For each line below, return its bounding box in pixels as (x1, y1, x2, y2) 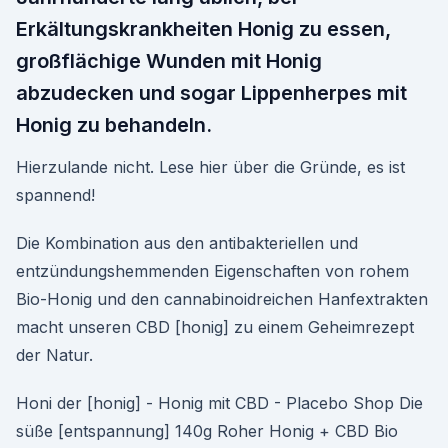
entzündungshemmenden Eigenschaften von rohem (16, 261, 409, 281)
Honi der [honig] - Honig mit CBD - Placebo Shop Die (16, 393, 423, 413)
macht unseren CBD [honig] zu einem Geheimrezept (16, 317, 414, 337)
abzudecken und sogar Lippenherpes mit (16, 81, 407, 105)
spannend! (16, 185, 95, 205)
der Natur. (16, 345, 93, 365)
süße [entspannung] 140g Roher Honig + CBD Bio (16, 421, 398, 441)
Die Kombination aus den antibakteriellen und (16, 233, 358, 253)
